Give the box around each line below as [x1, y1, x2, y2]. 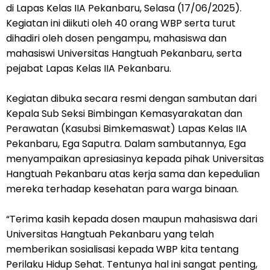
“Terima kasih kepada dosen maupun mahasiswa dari [6, 212, 257, 226]
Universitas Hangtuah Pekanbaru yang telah [6, 227, 214, 241]
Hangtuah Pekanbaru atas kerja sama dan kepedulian [6, 166, 260, 181]
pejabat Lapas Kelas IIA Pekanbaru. [6, 61, 171, 75]
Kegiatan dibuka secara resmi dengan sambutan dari [6, 91, 257, 105]
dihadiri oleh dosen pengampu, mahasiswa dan [6, 31, 227, 45]
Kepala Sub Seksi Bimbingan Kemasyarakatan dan [6, 106, 242, 121]
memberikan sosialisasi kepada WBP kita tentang [6, 242, 239, 256]
